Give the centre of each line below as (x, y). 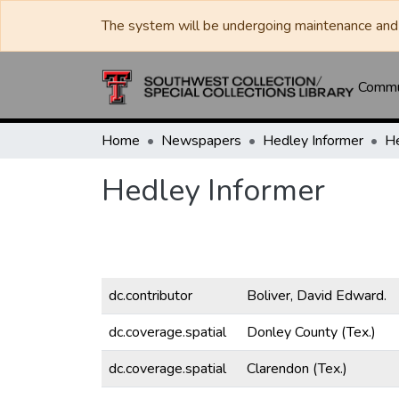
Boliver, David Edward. (317, 296)
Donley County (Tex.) (311, 332)
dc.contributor (151, 296)
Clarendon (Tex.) (297, 369)
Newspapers (201, 141)
